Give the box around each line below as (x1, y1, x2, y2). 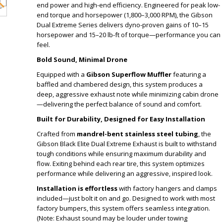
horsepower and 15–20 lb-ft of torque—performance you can (37, 30, 221, 39)
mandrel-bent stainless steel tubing (77, 129, 198, 138)
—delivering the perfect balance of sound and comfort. (37, 100, 202, 109)
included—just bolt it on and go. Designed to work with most (37, 194, 215, 203)
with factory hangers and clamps (117, 184, 217, 193)
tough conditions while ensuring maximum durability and (37, 149, 206, 158)
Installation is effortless (37, 184, 117, 193)
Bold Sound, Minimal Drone (37, 55, 127, 64)
